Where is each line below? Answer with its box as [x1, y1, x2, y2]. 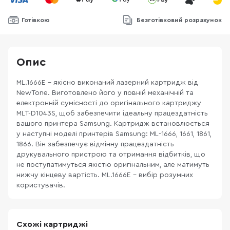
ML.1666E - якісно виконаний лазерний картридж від [16, 79, 198, 87]
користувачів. [16, 182, 65, 189]
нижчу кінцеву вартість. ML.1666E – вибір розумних [16, 171, 193, 179]
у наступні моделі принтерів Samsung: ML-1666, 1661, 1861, [16, 130, 212, 138]
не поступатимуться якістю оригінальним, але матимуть [16, 161, 209, 169]
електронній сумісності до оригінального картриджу [16, 100, 201, 107]
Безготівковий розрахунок [137, 17, 222, 24]
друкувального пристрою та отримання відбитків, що [16, 151, 205, 159]
